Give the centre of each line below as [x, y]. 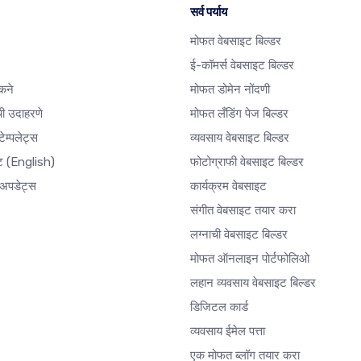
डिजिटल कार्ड [219, 307]
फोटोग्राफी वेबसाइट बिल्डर [247, 162]
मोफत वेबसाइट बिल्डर [236, 41]
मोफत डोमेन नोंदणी [230, 89]
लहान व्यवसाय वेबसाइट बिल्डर [253, 283]
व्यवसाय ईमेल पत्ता [228, 331]
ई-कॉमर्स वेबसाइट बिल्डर [242, 65]
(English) [31, 162]
